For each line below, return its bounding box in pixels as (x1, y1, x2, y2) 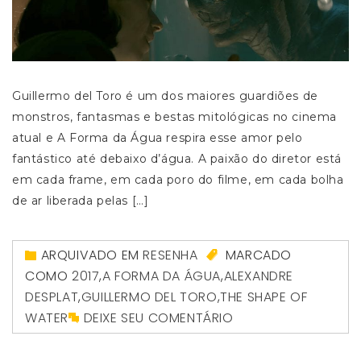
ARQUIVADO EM (40, 245, 143, 264)
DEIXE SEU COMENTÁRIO (83, 309, 234, 328)
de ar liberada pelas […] (12, 193, 149, 208)
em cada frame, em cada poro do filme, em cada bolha (12, 172, 344, 187)
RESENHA (143, 245, 198, 264)
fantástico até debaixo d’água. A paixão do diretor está (12, 151, 342, 166)
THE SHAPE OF (220, 288, 308, 307)
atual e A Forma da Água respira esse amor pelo (12, 130, 303, 145)
